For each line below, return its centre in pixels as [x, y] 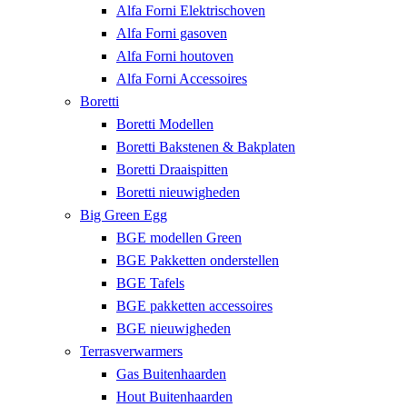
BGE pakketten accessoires [194, 305]
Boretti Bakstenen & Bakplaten [206, 146]
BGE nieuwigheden [174, 328]
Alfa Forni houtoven [175, 55]
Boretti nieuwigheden [178, 192]
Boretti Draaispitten [172, 169]
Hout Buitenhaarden [174, 396]
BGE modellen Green [179, 237]
